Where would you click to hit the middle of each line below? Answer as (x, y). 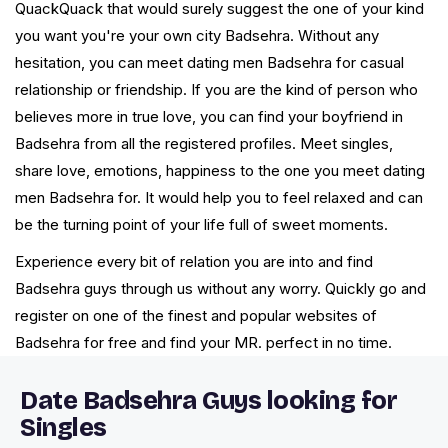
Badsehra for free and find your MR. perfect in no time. (203, 343)
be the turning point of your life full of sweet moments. (201, 225)
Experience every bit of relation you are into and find (194, 262)
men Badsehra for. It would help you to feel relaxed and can (219, 198)
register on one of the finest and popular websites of (196, 316)
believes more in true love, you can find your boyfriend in (209, 117)
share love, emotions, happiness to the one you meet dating (220, 171)
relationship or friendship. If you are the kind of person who (216, 90)
